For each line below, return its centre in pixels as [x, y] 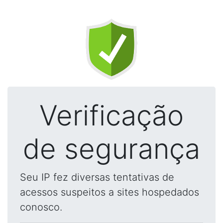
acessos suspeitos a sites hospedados [110, 192]
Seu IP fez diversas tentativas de [97, 177]
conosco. [41, 207]
